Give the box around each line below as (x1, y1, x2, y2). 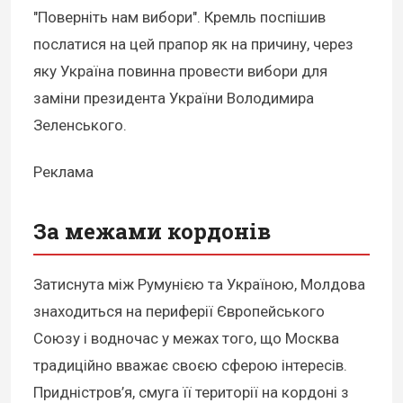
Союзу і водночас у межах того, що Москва (33, 329, 339, 348)
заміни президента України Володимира (33, 89, 314, 108)
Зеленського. (33, 116, 127, 135)
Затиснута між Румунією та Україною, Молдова (33, 275, 365, 294)
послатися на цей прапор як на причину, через (33, 35, 354, 54)
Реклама (33, 163, 94, 182)
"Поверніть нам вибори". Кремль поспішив (33, 8, 326, 27)
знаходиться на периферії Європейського (33, 302, 325, 321)
